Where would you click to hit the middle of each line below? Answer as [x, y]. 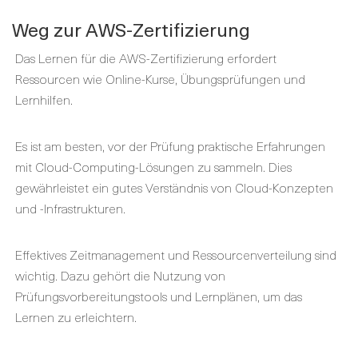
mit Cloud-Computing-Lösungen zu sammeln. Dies [153, 166]
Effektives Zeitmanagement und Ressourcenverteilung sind [176, 254]
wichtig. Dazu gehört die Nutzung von [120, 275]
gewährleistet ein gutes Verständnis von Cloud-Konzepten [174, 187]
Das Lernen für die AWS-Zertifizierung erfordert [146, 58]
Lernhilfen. [44, 99]
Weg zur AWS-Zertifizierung [131, 29]
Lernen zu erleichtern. [76, 316]
